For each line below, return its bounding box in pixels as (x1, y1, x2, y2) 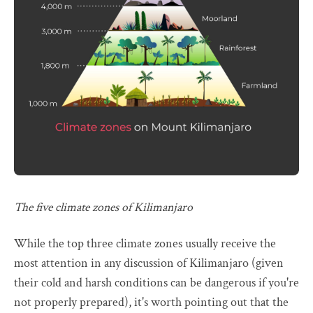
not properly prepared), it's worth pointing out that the (14, 294, 289, 311)
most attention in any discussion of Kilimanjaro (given (14, 255, 284, 272)
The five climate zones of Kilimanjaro (14, 199, 193, 216)
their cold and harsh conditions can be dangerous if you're (14, 275, 299, 291)
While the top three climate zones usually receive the (14, 235, 276, 252)
